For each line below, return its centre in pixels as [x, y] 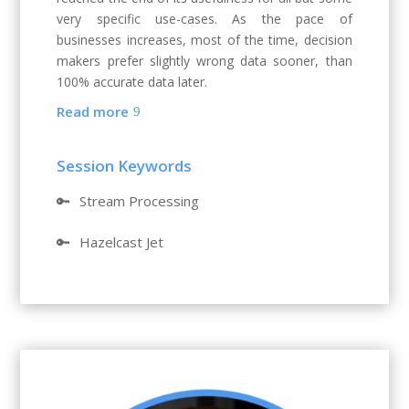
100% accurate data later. [132, 81]
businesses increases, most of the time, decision [204, 39]
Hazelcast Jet [122, 241]
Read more [93, 112]
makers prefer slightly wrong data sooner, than [204, 60]
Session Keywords [125, 165]
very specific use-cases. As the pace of [204, 18]
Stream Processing [140, 200]
